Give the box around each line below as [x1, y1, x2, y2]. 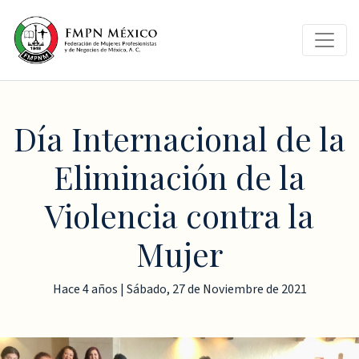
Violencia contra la [45, 194, 314, 236]
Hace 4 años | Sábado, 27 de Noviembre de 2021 [52, 280, 307, 298]
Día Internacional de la [14, 117, 345, 159]
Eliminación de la [54, 155, 305, 198]
